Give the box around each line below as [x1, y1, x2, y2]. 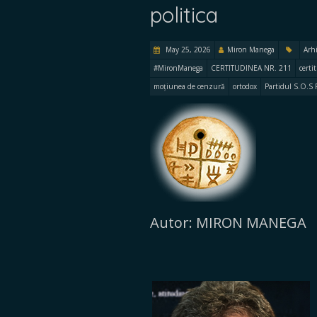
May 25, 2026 [163, 45, 211, 54]
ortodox [233, 81, 257, 91]
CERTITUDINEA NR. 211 [211, 63, 292, 73]
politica [150, 1, 218, 28]
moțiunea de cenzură [154, 81, 225, 91]
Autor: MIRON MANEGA [150, 213, 306, 232]
